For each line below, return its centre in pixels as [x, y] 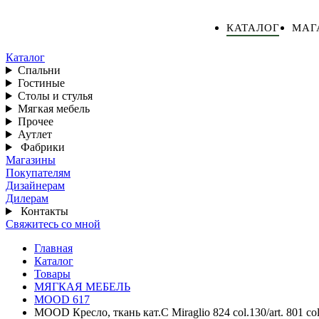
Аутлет [35, 134]
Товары [52, 274]
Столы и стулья [55, 96]
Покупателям [38, 173]
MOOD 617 [62, 299]
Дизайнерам [35, 185]
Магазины [31, 160]
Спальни [39, 70]
